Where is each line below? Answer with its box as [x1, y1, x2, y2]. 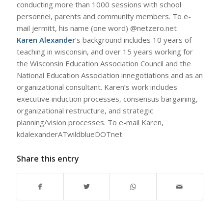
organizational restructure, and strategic [16, 106, 153, 115]
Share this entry [16, 153, 79, 164]
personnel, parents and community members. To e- [16, 11, 191, 21]
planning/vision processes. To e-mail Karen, [16, 117, 164, 127]
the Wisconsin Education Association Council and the [16, 58, 191, 68]
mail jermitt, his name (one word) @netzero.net [16, 23, 177, 33]
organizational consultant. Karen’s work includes [16, 82, 177, 92]
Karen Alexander [16, 35, 75, 45]
